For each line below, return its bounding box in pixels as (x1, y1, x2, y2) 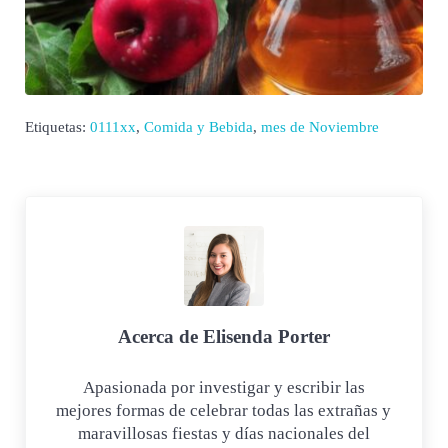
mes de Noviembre (260, 119, 379, 136)
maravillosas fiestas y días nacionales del (77, 423, 370, 443)
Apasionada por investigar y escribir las (82, 377, 365, 397)
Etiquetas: (24, 119, 90, 136)
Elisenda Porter (202, 325, 330, 347)
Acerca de (117, 325, 203, 347)
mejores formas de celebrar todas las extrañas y (56, 400, 392, 420)
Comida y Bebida (143, 119, 253, 136)
